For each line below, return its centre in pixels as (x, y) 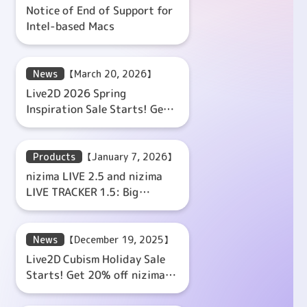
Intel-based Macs (70, 26)
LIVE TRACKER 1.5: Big (82, 192)
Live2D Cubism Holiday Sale (96, 259)
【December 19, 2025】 (119, 239)
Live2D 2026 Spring (77, 93)
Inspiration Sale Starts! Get (97, 109)
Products (54, 156)
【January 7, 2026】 (130, 156)
